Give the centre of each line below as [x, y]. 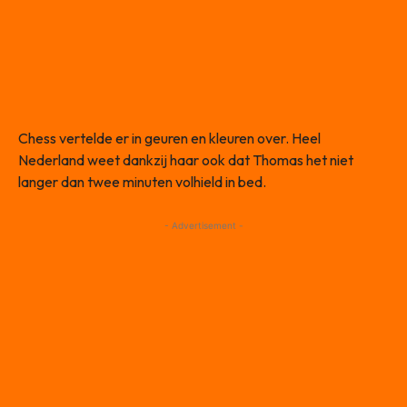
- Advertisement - [203, 225]
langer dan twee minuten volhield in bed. [142, 181]
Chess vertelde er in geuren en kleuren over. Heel [169, 138]
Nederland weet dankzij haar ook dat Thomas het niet [186, 159]
